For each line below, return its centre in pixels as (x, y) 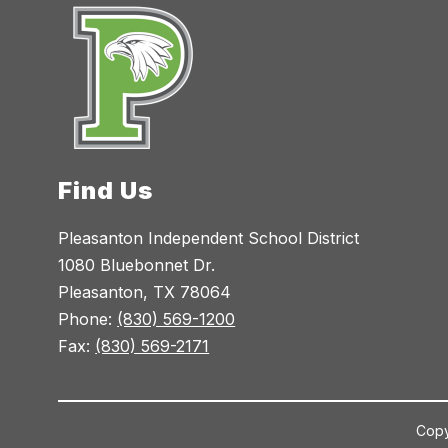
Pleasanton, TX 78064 (145, 291)
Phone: (88, 318)
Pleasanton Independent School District (209, 237)
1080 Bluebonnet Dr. (137, 264)
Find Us (106, 190)
